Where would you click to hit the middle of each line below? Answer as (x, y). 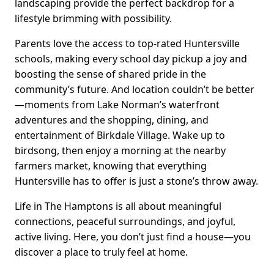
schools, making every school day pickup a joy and (131, 58)
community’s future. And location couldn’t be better (135, 89)
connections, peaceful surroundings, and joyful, (125, 221)
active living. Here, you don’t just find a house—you (133, 236)
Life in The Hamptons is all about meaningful (118, 206)
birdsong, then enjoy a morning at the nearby (120, 150)
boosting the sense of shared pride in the (110, 74)
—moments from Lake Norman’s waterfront (117, 104)
